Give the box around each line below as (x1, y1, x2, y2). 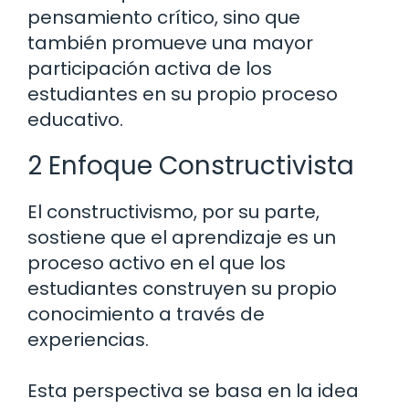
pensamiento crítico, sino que (27, 5, 300, 31)
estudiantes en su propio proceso (27, 81, 338, 108)
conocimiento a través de (27, 301, 265, 328)
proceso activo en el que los (27, 250, 286, 277)
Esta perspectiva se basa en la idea (27, 378, 359, 404)
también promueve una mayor (27, 30, 313, 57)
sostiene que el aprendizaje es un (27, 225, 336, 251)
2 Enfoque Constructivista (27, 148, 354, 184)
